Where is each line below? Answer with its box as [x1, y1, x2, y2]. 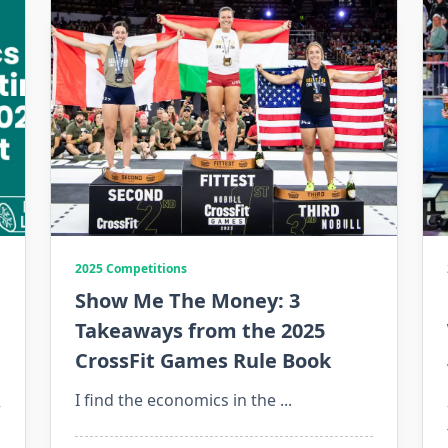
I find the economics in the [74, 389, 276, 412]
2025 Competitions [74, 260, 187, 278]
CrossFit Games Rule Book [74, 347, 331, 375]
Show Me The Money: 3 [74, 287, 300, 315]
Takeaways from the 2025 [74, 317, 325, 345]
